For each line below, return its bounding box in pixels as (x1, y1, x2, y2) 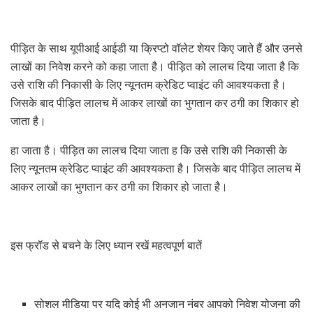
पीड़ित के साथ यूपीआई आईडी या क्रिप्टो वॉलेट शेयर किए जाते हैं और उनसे (10, 41, 303, 55)
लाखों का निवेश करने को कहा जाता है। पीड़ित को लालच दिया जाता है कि (10, 59, 299, 73)
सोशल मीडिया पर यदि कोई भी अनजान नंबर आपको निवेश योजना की (34, 297, 301, 311)
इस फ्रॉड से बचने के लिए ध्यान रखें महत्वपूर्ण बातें (10, 238, 202, 252)
